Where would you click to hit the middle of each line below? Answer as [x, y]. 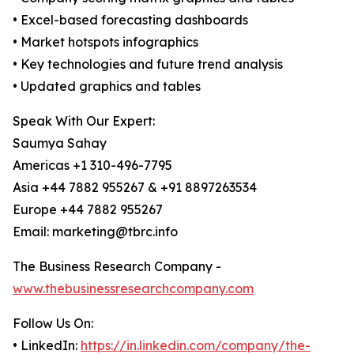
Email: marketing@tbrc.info [95, 232]
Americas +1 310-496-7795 [92, 166]
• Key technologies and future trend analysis [148, 64]
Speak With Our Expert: [84, 121]
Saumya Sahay [60, 143]
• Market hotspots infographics [105, 42]
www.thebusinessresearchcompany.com [133, 289]
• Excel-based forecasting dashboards [130, 20]
